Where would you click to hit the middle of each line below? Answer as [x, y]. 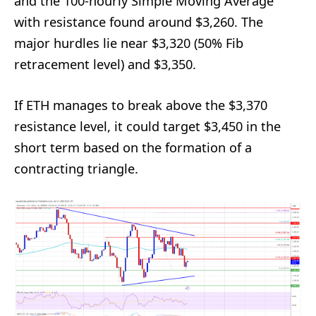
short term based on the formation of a [133, 147]
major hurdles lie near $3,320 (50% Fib [129, 43]
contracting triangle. [76, 168]
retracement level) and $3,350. [105, 64]
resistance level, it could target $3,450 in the [147, 126]
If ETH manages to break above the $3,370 [141, 105]
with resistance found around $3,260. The [139, 22]
